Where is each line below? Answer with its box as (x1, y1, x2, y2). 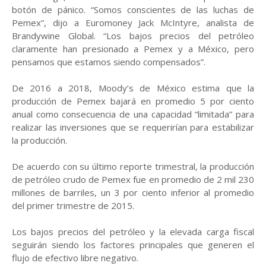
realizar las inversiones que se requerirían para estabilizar (12, 121, 254, 133)
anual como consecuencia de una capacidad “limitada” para (12, 108, 254, 120)
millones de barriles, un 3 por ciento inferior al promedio (12, 186, 254, 198)
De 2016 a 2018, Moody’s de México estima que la (12, 82, 254, 94)
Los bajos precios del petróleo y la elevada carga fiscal (12, 226, 254, 237)
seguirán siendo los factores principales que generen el (12, 239, 254, 251)
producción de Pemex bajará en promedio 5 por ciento (12, 95, 254, 107)
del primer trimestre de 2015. (12, 199, 134, 211)
